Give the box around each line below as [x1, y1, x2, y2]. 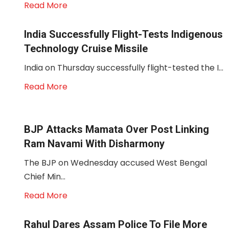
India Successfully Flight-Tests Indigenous [24, 28, 223, 40]
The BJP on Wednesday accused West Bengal [24, 157, 207, 169]
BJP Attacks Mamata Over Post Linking [24, 123, 209, 135]
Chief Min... [24, 171, 65, 182]
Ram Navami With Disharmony [24, 138, 165, 150]
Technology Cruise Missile [24, 42, 148, 55]
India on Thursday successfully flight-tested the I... [24, 62, 223, 74]
